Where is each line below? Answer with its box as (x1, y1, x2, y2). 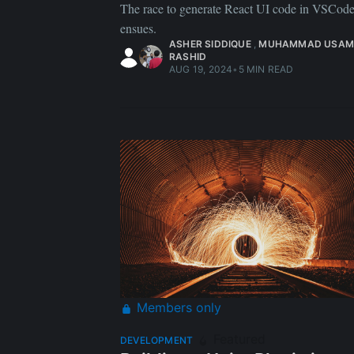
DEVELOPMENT (120, 334, 194, 347)
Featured (209, 331, 266, 348)
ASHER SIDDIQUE (169, 38, 251, 51)
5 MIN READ (238, 63, 294, 76)
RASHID (169, 51, 207, 63)
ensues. (120, 20, 156, 37)
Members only (133, 299, 221, 316)
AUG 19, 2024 (169, 63, 233, 76)
